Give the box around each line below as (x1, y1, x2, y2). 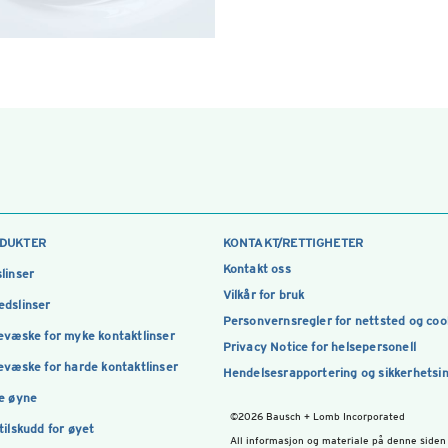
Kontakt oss (222, 261, 291, 276)
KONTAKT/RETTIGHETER (222, 235, 364, 250)
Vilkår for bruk (222, 287, 305, 302)
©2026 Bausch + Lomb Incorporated (230, 409, 406, 422)
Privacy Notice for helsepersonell (222, 339, 417, 354)
